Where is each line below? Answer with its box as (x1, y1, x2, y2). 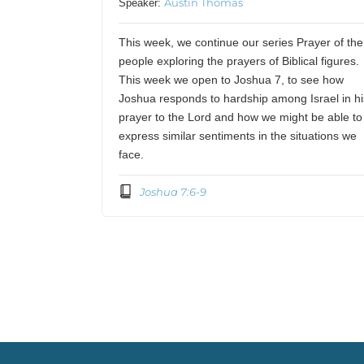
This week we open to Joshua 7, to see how (119, 73, 344, 86)
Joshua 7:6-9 (139, 184, 206, 198)
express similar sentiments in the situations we (119, 129, 357, 142)
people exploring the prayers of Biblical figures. (119, 54, 360, 67)
